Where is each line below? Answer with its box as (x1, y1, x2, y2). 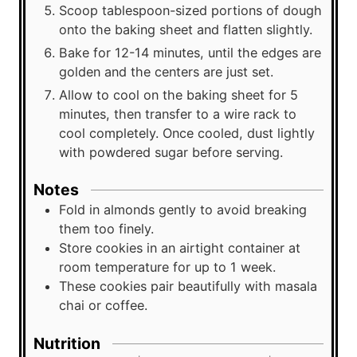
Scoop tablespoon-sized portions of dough (59, 2, 322, 18)
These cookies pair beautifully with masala (59, 278, 317, 295)
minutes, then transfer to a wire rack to (59, 105, 296, 122)
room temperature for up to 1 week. (59, 259, 276, 276)
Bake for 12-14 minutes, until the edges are (59, 44, 321, 61)
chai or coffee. (59, 297, 147, 314)
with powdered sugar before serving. (59, 143, 283, 160)
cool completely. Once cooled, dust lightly (59, 124, 315, 141)
